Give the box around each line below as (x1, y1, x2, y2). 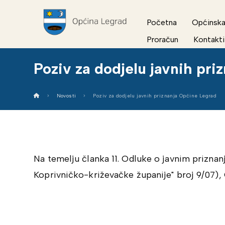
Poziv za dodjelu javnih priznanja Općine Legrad (93, 92, 217, 99)
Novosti (56, 92, 76, 99)
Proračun (147, 35, 179, 44)
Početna (147, 18, 177, 27)
